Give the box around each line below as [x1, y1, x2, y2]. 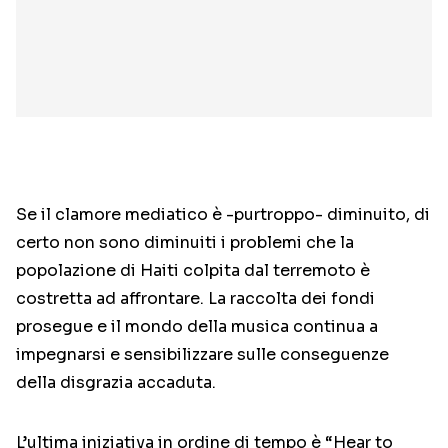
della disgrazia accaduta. [16, 372, 216, 393]
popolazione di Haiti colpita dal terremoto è [16, 260, 370, 281]
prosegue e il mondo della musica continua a [16, 316, 378, 337]
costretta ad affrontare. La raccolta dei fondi [16, 288, 375, 309]
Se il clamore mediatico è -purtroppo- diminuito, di [16, 204, 430, 225]
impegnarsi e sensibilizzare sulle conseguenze [16, 344, 389, 365]
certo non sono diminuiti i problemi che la [16, 232, 354, 253]
